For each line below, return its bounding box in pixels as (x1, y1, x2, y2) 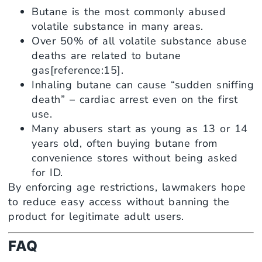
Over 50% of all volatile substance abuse (32, 33, 247, 48)
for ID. (32, 165, 63, 180)
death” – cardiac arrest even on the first (32, 92, 238, 106)
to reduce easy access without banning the (8, 194, 230, 209)
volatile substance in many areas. (32, 19, 204, 33)
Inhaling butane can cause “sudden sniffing (32, 77, 254, 92)
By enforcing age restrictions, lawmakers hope (8, 180, 246, 194)
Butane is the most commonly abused (32, 4, 226, 19)
